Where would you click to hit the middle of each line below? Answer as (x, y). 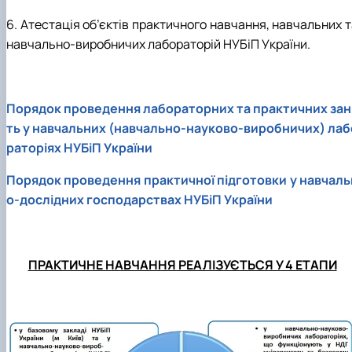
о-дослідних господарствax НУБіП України (139, 200)
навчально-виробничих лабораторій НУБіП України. (158, 44)
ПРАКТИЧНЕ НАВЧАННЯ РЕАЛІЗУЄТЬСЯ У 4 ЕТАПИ (182, 264)
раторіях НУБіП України (79, 148)
